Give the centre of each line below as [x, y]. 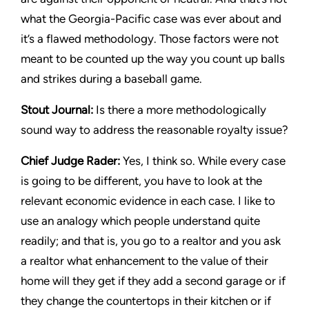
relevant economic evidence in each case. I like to [148, 201]
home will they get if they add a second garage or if [153, 281]
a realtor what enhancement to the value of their [144, 261]
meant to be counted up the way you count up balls [153, 59]
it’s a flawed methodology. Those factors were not [150, 39]
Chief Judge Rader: [72, 161]
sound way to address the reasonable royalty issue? [154, 130]
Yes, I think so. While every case [204, 161]
